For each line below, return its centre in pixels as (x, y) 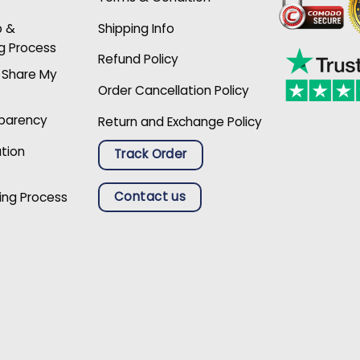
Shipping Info (136, 28)
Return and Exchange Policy (180, 121)
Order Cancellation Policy (173, 91)
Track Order (150, 154)
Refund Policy (138, 59)
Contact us (150, 196)
